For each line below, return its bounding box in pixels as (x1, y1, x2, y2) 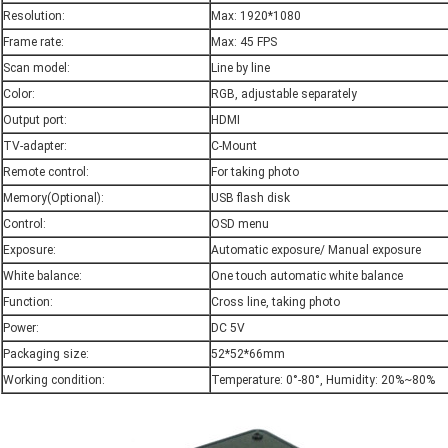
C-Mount (211, 139, 257, 154)
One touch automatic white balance (211, 269, 403, 284)
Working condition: (3, 373, 105, 388)
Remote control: (3, 165, 89, 180)
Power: (3, 321, 39, 336)
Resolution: (3, 9, 65, 24)
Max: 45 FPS (211, 35, 277, 50)
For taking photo (211, 165, 299, 180)
